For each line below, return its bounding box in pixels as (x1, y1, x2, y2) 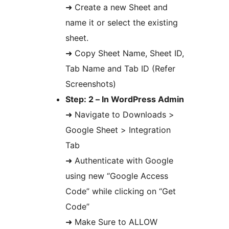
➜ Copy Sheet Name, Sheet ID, (65, 48, 184, 59)
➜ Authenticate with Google (65, 155, 173, 166)
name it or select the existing (65, 17, 178, 28)
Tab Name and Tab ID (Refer (65, 63, 175, 74)
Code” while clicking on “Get (65, 186, 176, 197)
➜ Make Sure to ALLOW (65, 217, 157, 227)
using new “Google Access (65, 171, 168, 181)
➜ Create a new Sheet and (65, 2, 168, 13)
